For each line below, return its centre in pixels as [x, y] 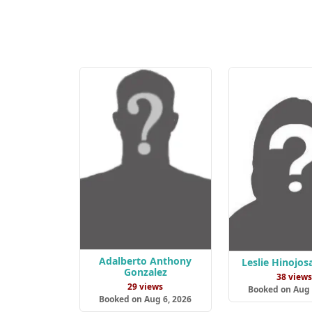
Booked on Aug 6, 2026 [146, 299]
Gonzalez [145, 272]
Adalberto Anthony [146, 261]
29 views [146, 287]
